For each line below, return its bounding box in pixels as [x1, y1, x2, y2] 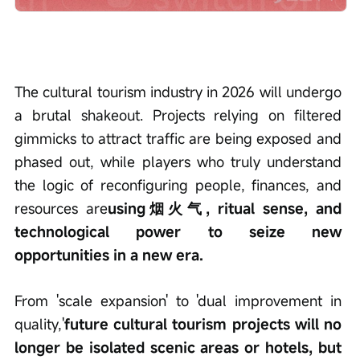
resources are [14, 198, 108, 219]
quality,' [14, 314, 64, 334]
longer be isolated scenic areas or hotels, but [14, 337, 346, 358]
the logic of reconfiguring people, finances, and [14, 175, 346, 195]
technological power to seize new [14, 222, 346, 242]
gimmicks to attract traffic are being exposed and [14, 129, 346, 149]
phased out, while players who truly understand [14, 152, 346, 172]
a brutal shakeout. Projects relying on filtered [14, 105, 346, 125]
